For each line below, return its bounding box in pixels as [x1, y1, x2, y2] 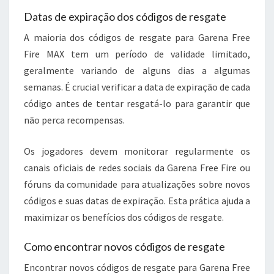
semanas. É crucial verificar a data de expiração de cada [24, 80, 250, 93]
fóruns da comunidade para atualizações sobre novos [24, 177, 250, 190]
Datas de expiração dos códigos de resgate [24, 9, 226, 23]
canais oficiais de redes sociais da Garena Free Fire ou [24, 161, 250, 174]
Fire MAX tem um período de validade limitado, [24, 47, 250, 60]
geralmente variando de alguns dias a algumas [24, 64, 250, 76]
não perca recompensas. [24, 113, 125, 126]
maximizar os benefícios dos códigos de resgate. [24, 210, 224, 223]
